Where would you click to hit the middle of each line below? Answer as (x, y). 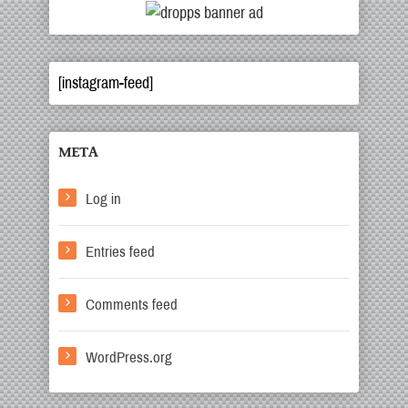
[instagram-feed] (106, 83)
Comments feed (132, 305)
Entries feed (120, 252)
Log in (103, 199)
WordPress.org (129, 357)
